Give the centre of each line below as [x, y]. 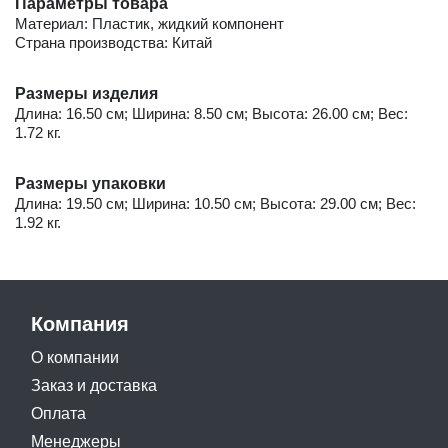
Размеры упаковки [90, 183]
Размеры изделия [86, 93]
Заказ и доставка [94, 385]
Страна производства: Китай [113, 42]
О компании [75, 357]
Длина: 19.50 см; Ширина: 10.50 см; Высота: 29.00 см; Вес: [215, 203]
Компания [80, 323]
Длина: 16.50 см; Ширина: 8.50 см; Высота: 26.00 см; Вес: [211, 113]
